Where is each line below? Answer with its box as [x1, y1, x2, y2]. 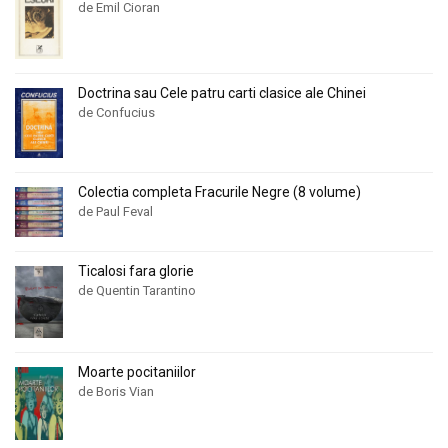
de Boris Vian [78, 383, 154, 399]
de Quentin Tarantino [78, 283, 196, 298]
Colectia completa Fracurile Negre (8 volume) [78, 183, 361, 200]
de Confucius [78, 104, 155, 120]
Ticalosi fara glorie [78, 263, 194, 279]
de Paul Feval [78, 203, 153, 219]
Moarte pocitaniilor [78, 363, 196, 380]
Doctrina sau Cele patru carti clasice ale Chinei [78, 84, 366, 101]
